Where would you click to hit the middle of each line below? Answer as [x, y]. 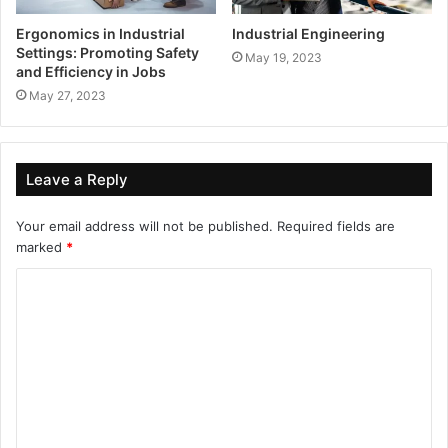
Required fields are [336, 226]
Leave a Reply [77, 180]
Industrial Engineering [308, 34]
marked [41, 247]
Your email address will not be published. [144, 226]
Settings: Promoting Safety [107, 53]
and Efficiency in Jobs [91, 72]
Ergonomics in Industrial [100, 34]
